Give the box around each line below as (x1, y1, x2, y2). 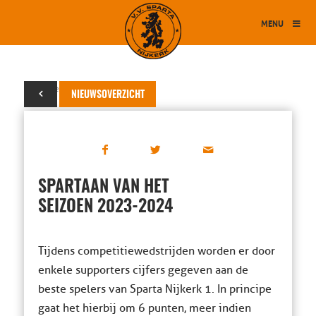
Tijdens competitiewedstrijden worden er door (37, 244, 275, 258)
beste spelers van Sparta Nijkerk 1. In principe (37, 282, 272, 296)
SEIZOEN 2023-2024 (37, 199, 173, 216)
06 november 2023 (23, 83, 107, 95)
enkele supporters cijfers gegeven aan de (37, 263, 248, 277)
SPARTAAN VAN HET (37, 179, 169, 196)
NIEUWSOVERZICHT (71, 90, 145, 100)
